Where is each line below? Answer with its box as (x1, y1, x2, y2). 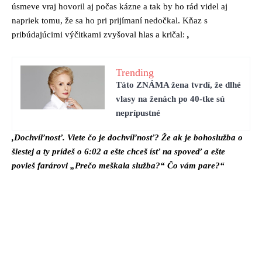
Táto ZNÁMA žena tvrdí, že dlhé (116, 80, 241, 89)
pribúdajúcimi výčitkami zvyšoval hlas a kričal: (12, 29, 187, 39)
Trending (116, 66, 154, 78)
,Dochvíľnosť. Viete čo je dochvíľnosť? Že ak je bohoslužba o (12, 132, 243, 142)
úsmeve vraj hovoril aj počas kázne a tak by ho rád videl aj (12, 1, 227, 11)
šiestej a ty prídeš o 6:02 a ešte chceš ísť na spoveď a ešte (12, 146, 225, 156)
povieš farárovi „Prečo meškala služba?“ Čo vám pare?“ (12, 160, 225, 170)
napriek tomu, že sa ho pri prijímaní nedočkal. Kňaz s (12, 15, 208, 25)
